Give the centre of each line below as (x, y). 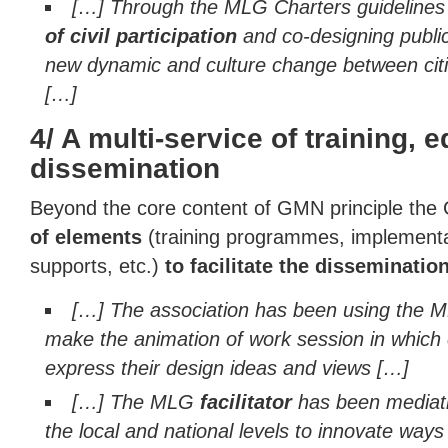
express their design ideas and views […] (227, 368)
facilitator (246, 402)
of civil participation (144, 36)
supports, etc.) (94, 266)
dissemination (125, 168)
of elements (86, 237)
